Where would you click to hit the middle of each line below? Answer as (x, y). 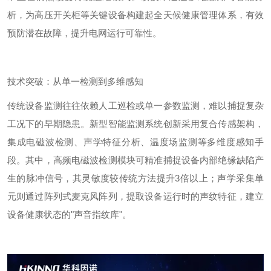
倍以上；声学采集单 (222, 178)
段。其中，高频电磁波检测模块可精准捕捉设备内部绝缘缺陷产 (135, 160)
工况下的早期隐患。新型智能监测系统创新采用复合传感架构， (135, 124)
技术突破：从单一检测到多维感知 (75, 81)
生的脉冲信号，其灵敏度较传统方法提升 (91, 178)
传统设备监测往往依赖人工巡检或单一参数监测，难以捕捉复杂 (135, 106)
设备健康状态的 (39, 214)
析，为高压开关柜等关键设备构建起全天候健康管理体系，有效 (135, 15)
